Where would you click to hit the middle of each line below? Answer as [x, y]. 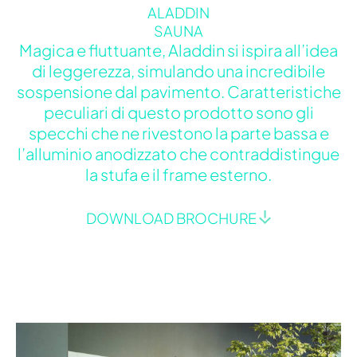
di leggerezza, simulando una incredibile [178, 70]
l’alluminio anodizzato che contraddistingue [178, 153]
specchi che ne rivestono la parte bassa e [178, 132]
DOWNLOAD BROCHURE [173, 218]
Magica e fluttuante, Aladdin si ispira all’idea [178, 49]
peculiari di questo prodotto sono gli [178, 112]
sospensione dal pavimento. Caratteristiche [178, 91]
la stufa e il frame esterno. [178, 174]
